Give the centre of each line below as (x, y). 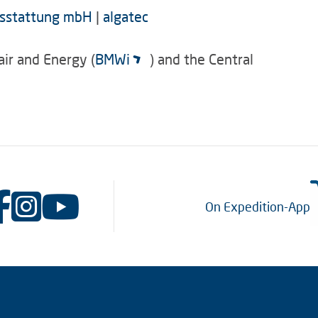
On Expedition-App (258, 206)
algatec (126, 16)
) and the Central (201, 59)
